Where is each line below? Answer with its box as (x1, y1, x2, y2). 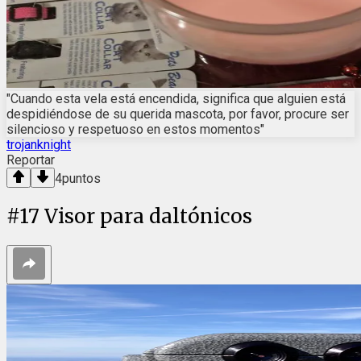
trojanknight (6, 136, 71, 152)
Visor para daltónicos (44, 203, 252, 229)
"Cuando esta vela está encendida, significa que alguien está (6, 90, 346, 106)
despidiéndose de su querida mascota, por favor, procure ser (6, 106, 349, 122)
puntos (62, 170, 101, 186)
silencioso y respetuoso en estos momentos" (6, 121, 264, 137)
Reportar (6, 151, 55, 168)
